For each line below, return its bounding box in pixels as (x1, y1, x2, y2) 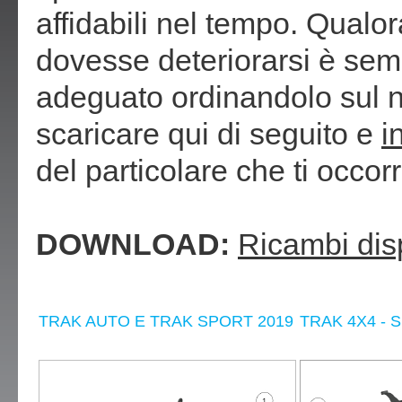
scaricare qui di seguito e (36, 118, 381, 152)
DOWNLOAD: (36, 228, 230, 262)
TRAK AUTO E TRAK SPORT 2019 (39, 312, 293, 331)
